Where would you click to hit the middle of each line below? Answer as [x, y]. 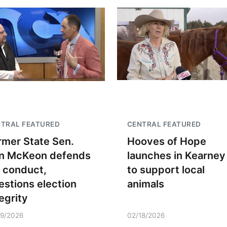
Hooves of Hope [166, 141]
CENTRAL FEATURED [164, 124]
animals [145, 184]
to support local [166, 170]
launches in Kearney [176, 156]
